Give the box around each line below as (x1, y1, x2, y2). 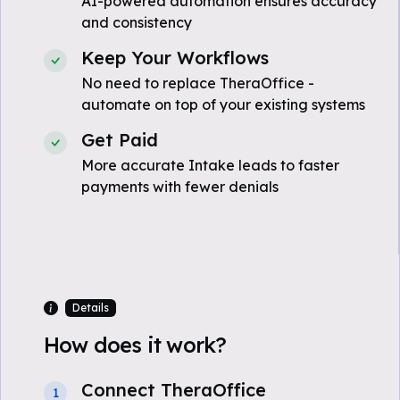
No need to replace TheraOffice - (81, 74, 314, 92)
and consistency (81, 13, 192, 31)
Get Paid (81, 129, 158, 151)
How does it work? (44, 332, 227, 358)
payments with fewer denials (81, 178, 279, 196)
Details (71, 301, 109, 314)
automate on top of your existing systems (81, 96, 365, 113)
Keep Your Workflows (81, 46, 269, 69)
